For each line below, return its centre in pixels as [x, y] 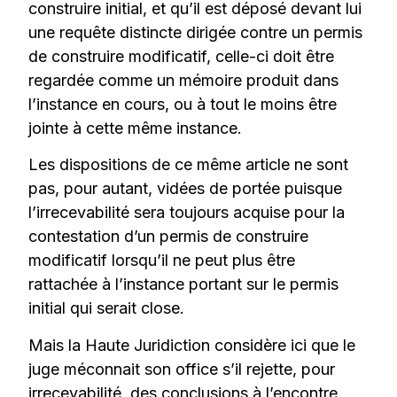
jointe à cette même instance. [136, 128]
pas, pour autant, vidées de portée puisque [186, 189]
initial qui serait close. [107, 308]
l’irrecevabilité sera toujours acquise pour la [187, 213]
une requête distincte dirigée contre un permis [196, 33]
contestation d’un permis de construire [169, 237]
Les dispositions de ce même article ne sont [189, 165]
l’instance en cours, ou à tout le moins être [183, 105]
